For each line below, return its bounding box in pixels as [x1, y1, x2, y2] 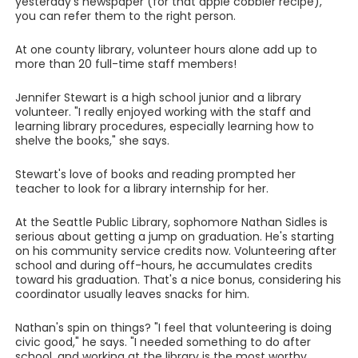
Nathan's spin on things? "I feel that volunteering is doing [14, 320, 332, 336]
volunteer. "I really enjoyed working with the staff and [14, 104, 311, 120]
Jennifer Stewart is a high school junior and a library [14, 89, 301, 105]
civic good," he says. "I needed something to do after [14, 334, 311, 350]
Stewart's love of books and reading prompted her [14, 166, 296, 182]
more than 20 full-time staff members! [14, 56, 237, 72]
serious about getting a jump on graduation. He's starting [14, 229, 334, 245]
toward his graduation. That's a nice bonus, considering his [14, 272, 341, 288]
